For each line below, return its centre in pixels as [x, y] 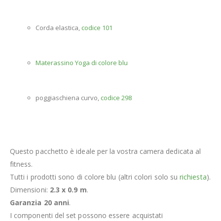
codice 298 [116, 98]
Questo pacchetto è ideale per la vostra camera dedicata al [106, 151]
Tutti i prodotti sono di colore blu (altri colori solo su [95, 177]
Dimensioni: [30, 190]
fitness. [21, 164]
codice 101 [97, 28]
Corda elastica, [58, 28]
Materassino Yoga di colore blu [82, 63]
